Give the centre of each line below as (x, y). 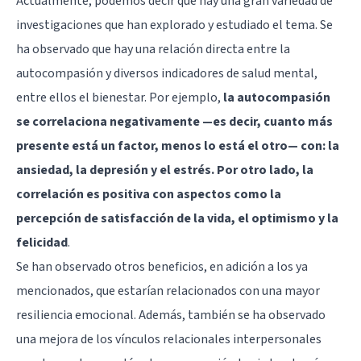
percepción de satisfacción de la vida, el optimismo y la (177, 218)
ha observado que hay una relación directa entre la (153, 49)
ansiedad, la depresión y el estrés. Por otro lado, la (165, 170)
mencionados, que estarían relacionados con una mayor (168, 290)
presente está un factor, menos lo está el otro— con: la (178, 145)
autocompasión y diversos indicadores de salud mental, (167, 73)
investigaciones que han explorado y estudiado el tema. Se (174, 25)
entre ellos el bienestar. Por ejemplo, (120, 97)
